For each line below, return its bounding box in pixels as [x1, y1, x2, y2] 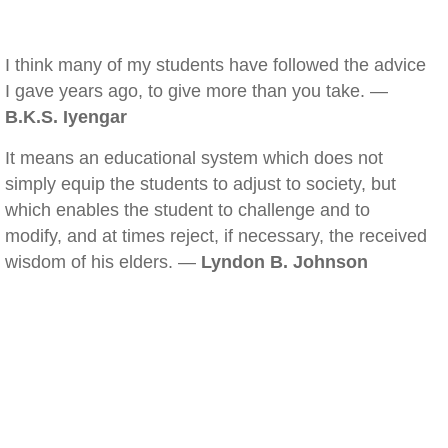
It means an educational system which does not [5, 148, 383, 168]
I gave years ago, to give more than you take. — [5, 81, 388, 101]
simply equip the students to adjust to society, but [5, 174, 396, 194]
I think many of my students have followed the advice [5, 55, 426, 75]
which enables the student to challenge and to [5, 200, 370, 220]
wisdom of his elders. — [5, 252, 201, 272]
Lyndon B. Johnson [201, 252, 368, 272]
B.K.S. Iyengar [5, 107, 127, 127]
